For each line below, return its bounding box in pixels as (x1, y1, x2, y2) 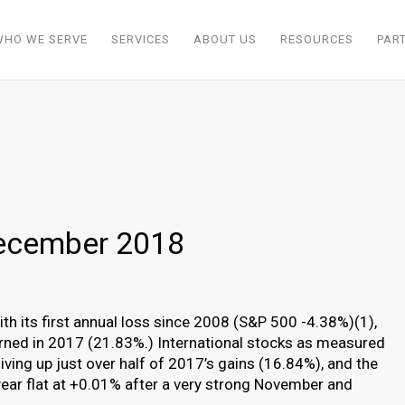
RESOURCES (280, 33, 353, 46)
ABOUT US (193, 33, 257, 46)
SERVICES (111, 33, 170, 46)
